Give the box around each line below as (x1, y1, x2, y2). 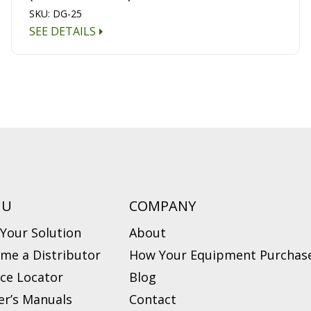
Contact (128, 290, 176, 308)
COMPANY (128, 196, 196, 215)
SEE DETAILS (28, 23, 96, 39)
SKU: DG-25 (28, 6, 82, 20)
